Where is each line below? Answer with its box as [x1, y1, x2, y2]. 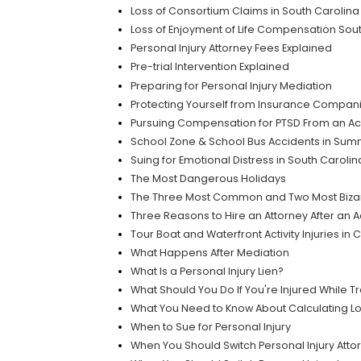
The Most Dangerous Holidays [130, 171, 286, 185]
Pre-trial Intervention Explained [130, 60, 289, 74]
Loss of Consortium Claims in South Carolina [130, 4, 359, 19]
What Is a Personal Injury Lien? [130, 263, 284, 278]
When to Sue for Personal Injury [130, 319, 291, 334]
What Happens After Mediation [130, 245, 289, 259]
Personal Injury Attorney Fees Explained [130, 41, 332, 56]
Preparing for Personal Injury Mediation [130, 78, 332, 93]
